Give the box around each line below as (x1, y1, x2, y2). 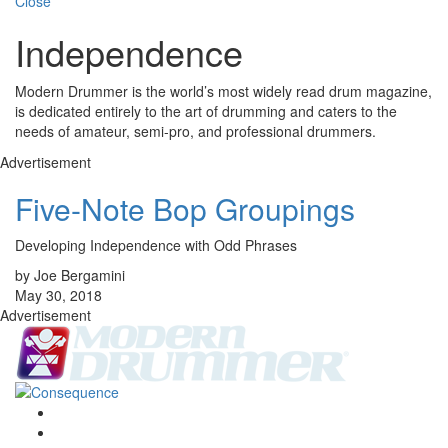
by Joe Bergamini (15, 265, 125, 286)
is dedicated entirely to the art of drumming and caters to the (15, 101, 397, 122)
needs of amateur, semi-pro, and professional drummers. (15, 121, 376, 142)
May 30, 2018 (15, 285, 102, 306)
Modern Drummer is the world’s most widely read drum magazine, (15, 81, 432, 102)
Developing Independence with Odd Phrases (15, 235, 297, 256)
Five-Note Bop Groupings (15, 187, 355, 231)
